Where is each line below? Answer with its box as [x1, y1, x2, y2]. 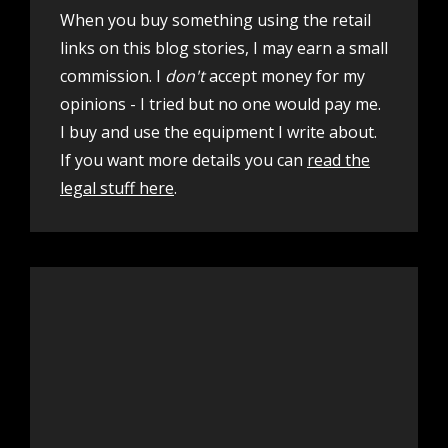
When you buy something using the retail [60, 9, 371, 32]
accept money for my [209, 65, 365, 88]
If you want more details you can [60, 149, 307, 172]
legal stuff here [60, 177, 174, 200]
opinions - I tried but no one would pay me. [60, 93, 381, 116]
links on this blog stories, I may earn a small [60, 37, 388, 60]
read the [307, 149, 370, 172]
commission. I [60, 65, 161, 88]
